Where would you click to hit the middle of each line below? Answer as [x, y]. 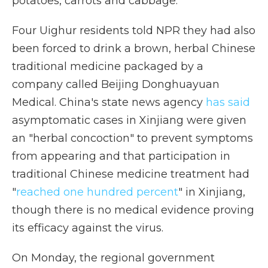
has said [226, 102]
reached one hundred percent [97, 192]
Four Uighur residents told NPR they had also [134, 31]
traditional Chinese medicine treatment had [131, 174]
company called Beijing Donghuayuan [116, 84]
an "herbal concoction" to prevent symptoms [133, 138]
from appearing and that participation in [121, 156]
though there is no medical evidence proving [133, 210]
